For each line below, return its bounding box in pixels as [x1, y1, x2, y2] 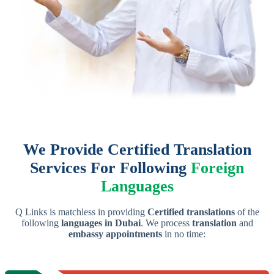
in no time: [162, 228, 206, 239]
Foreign [191, 159, 244, 177]
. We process [140, 217, 192, 228]
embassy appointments [68, 228, 162, 239]
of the [234, 206, 259, 217]
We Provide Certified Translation [23, 141, 251, 159]
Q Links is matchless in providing [15, 206, 147, 217]
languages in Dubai [61, 217, 141, 228]
